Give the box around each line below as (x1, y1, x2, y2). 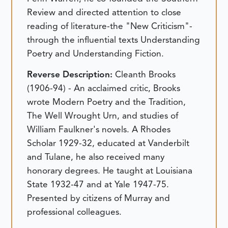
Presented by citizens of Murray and (27, 192, 170, 204)
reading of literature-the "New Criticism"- (27, 20, 193, 32)
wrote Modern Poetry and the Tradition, (27, 96, 186, 108)
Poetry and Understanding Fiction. (27, 47, 164, 59)
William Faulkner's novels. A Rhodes (27, 124, 171, 135)
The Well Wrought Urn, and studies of (27, 110, 179, 122)
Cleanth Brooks (115, 69, 176, 80)
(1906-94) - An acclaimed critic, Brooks (27, 82, 181, 94)
